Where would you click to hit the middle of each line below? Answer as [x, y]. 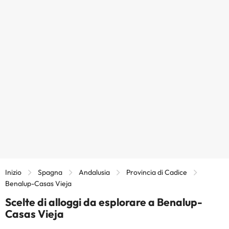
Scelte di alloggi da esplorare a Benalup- [104, 202]
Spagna [50, 172]
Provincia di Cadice [157, 172]
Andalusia [94, 172]
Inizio [13, 172]
